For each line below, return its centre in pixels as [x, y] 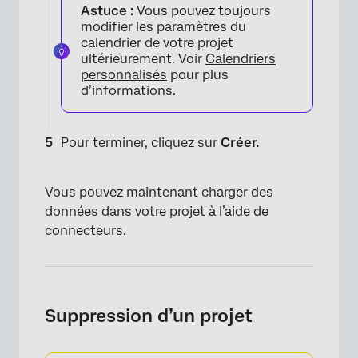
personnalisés [124, 74]
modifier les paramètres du [163, 26]
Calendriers [241, 58]
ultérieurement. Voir [143, 58]
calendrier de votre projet [157, 42]
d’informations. [128, 90]
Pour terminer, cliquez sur [141, 142]
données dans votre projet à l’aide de [157, 211]
